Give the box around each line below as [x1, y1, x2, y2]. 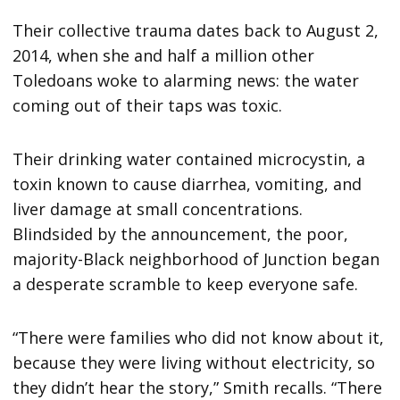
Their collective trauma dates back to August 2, [12, 19, 379, 41]
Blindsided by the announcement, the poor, [12, 222, 349, 245]
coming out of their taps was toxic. [12, 94, 283, 116]
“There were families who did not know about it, [12, 326, 385, 348]
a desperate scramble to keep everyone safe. [12, 272, 359, 295]
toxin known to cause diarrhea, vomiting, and [12, 172, 362, 195]
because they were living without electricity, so [12, 351, 376, 373]
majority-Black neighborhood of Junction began [12, 247, 380, 270]
